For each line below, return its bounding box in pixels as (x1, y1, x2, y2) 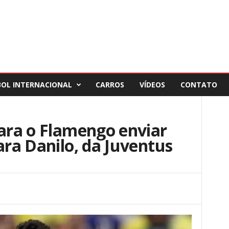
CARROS (95, 80, 124, 89)
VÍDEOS (139, 80, 165, 89)
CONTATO (180, 80, 217, 89)
